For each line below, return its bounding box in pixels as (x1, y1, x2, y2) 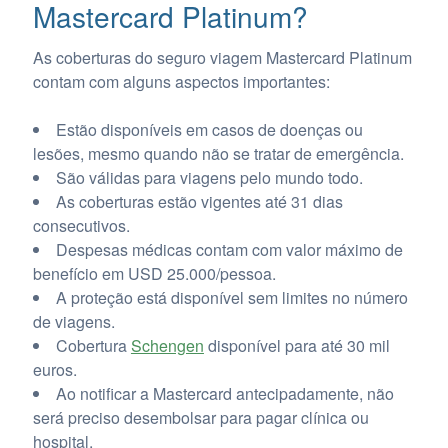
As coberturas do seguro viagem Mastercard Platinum (32, 46, 412, 70)
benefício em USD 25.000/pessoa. (32, 262, 276, 286)
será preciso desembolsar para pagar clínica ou (32, 406, 369, 430)
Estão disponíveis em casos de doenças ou (55, 118, 363, 142)
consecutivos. (32, 214, 130, 238)
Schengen (130, 334, 204, 358)
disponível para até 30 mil (203, 334, 390, 358)
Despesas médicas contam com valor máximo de (55, 238, 403, 262)
